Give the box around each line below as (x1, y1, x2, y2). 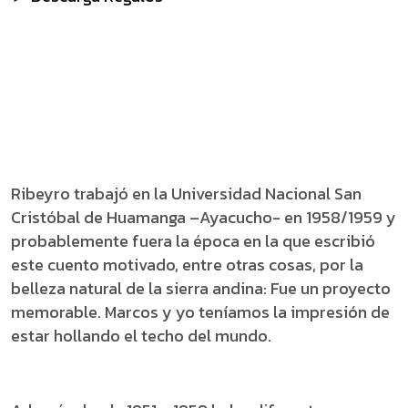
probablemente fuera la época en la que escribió (11, 229, 375, 253)
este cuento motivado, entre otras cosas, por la (11, 252, 363, 277)
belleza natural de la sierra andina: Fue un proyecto (11, 276, 391, 301)
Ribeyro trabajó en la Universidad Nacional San (11, 181, 362, 206)
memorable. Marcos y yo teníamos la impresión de (11, 300, 390, 324)
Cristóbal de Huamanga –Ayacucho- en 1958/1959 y (11, 205, 396, 229)
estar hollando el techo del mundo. (11, 323, 271, 348)
